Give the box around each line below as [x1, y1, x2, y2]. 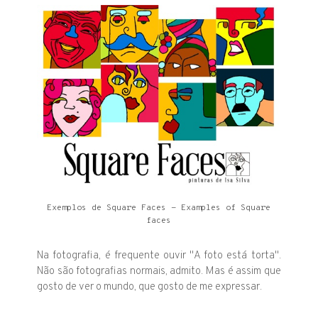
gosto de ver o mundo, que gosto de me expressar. [37, 280, 263, 294]
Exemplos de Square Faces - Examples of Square [47, 202, 271, 214]
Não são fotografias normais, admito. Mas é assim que [37, 264, 281, 278]
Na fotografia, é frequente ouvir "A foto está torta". [37, 248, 281, 263]
